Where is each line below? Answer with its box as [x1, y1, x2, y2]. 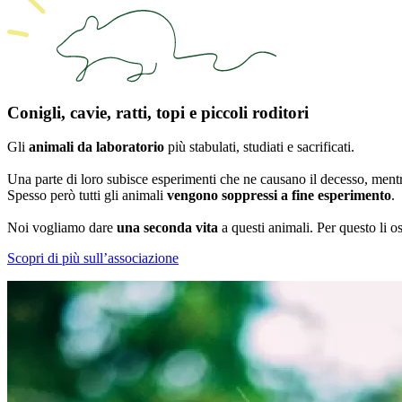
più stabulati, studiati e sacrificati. [164, 139, 354, 155]
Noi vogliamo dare [7, 220, 117, 236]
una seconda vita [117, 220, 218, 236]
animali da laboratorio [29, 139, 164, 155]
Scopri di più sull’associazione [7, 250, 179, 267]
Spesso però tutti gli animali [7, 188, 167, 204]
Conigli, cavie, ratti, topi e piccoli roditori [7, 102, 309, 122]
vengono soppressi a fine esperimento [167, 188, 391, 204]
